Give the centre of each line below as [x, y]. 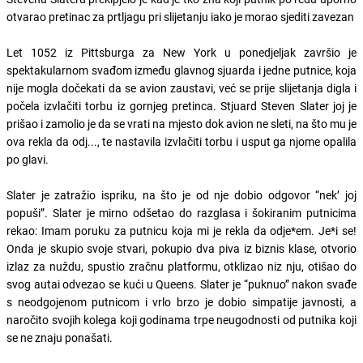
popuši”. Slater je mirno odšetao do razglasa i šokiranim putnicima [181, 212]
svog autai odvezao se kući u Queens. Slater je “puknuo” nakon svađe [181, 284]
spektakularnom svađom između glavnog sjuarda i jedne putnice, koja [181, 70]
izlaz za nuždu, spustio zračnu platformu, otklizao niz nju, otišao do [181, 266]
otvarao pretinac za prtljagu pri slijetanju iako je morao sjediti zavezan [180, 16]
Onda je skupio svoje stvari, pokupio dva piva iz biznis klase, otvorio [181, 248]
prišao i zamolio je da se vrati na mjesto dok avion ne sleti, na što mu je [181, 123]
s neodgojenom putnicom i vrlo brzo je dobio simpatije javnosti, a [181, 301]
